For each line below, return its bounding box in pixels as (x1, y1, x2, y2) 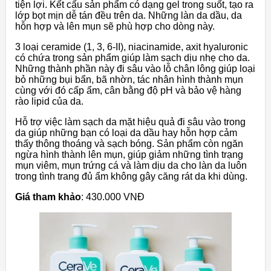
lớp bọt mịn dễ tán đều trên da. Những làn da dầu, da (15, 10, 242, 21)
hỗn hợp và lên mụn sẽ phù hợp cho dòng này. (15, 21, 215, 32)
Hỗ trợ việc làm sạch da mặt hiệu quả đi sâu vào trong (15, 117, 246, 128)
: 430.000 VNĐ (81, 192, 145, 203)
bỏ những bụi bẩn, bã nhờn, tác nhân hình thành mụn (15, 74, 243, 85)
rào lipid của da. (15, 96, 83, 107)
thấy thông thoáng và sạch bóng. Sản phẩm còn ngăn (15, 139, 243, 149)
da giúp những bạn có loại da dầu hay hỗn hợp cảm (15, 128, 237, 139)
